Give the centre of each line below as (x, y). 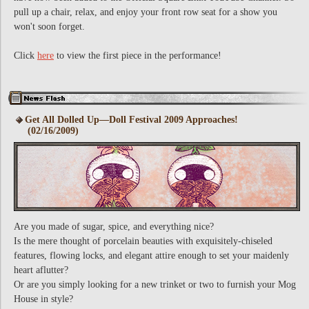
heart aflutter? (41, 270)
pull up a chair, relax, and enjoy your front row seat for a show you (146, 12)
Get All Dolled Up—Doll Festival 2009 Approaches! (131, 120)
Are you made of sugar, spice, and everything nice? (114, 227)
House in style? (43, 299)
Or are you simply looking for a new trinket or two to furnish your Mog (155, 285)
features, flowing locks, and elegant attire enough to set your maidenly (151, 256)
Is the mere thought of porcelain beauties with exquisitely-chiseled (143, 241)
